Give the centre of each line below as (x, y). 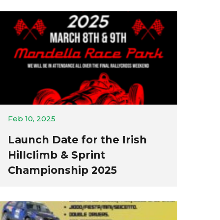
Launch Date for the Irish (78, 140)
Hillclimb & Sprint (57, 155)
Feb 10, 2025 (32, 119)
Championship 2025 (63, 170)
